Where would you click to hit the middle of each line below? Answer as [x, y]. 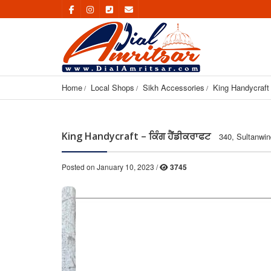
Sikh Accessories [174, 87]
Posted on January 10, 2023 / [111, 167]
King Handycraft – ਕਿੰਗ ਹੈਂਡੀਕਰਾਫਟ [136, 136]
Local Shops [113, 87]
